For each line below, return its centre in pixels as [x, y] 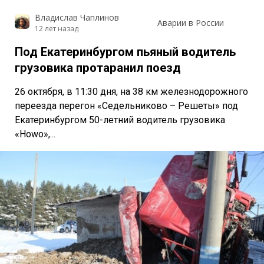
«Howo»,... [35, 134]
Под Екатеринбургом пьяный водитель [125, 52]
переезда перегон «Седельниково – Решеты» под [126, 105]
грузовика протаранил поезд [98, 67]
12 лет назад [56, 28]
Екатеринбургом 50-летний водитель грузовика [120, 120]
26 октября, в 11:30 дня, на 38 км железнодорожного [131, 91]
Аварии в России [190, 23]
